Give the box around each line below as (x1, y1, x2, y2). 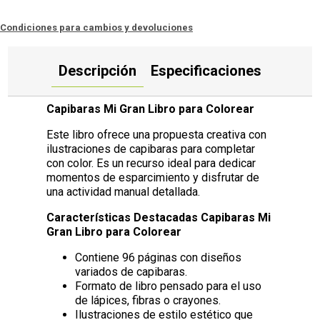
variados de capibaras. (75, 265, 188, 279)
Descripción (59, 61, 136, 79)
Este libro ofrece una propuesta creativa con (46, 128, 267, 142)
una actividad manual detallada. (46, 185, 201, 199)
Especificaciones (151, 62, 261, 80)
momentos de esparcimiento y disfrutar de (46, 171, 260, 185)
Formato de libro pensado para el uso (75, 279, 262, 294)
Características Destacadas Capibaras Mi (46, 211, 271, 225)
